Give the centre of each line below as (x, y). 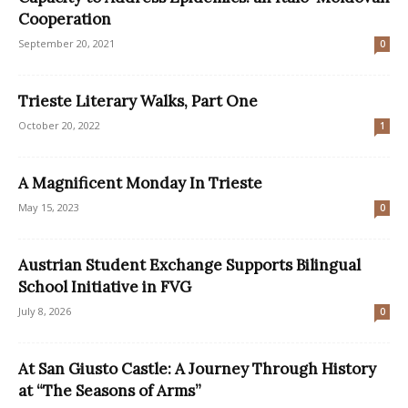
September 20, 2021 (66, 44)
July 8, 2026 (45, 311)
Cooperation (65, 20)
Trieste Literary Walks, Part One (138, 102)
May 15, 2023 (49, 208)
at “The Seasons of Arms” (110, 391)
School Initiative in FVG (105, 287)
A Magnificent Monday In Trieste (140, 184)
